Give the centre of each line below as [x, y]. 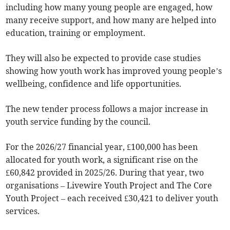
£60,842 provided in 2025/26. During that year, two [105, 173]
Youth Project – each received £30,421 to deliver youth [112, 198]
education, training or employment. [76, 33]
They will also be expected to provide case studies [103, 58]
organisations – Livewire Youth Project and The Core [109, 186]
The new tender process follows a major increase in [107, 109]
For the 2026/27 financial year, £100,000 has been [102, 147]
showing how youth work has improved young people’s [114, 71]
